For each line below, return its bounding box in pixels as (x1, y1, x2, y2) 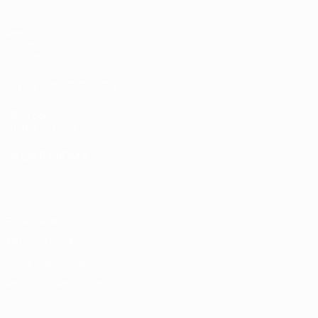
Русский (197, 166, 243, 182)
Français (103, 166, 150, 182)
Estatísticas (6, 50, 60, 64)
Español (243, 166, 286, 182)
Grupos (6, 38, 38, 52)
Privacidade (6, 214, 58, 227)
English (62, 166, 103, 182)
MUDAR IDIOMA (6, 148, 88, 164)
